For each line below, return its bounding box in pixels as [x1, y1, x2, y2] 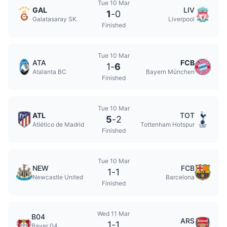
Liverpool [168, 15, 195, 23]
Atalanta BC [32, 68, 66, 75]
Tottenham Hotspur [140, 121, 195, 128]
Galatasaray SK [32, 15, 77, 23]
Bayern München [146, 68, 195, 75]
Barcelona [166, 173, 195, 181]
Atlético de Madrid [32, 121, 84, 128]
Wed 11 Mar [97, 210, 130, 217]
